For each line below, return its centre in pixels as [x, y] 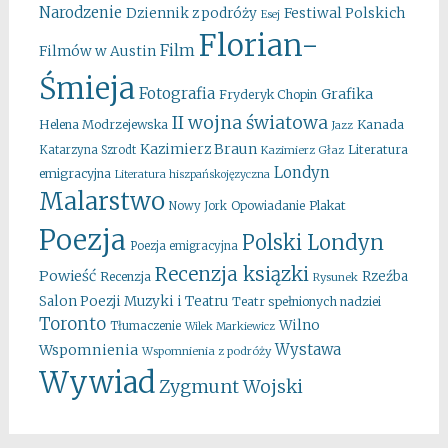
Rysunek [335, 277]
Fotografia [176, 94]
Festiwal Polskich [344, 13]
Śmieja [86, 89]
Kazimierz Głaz [302, 150]
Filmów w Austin [97, 51]
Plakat [327, 206]
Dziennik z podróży [191, 14]
